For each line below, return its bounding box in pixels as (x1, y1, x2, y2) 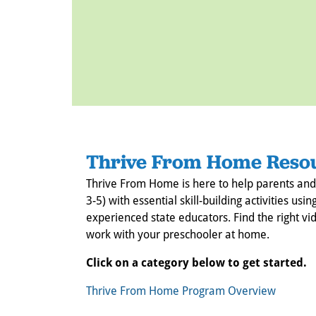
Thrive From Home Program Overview (86, 283, 276, 298)
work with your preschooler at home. (86, 226, 269, 241)
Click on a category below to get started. (86, 255, 307, 270)
